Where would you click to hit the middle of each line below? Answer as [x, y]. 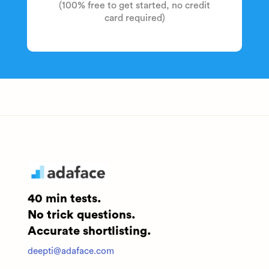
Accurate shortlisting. [89, 231]
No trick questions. [81, 215]
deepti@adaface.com [71, 251]
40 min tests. [64, 198]
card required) [134, 18]
